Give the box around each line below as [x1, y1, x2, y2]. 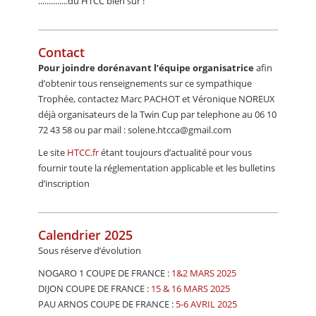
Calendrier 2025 [38, 226, 133, 244]
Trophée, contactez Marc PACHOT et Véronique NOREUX [38, 92, 275, 106]
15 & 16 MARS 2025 [151, 282, 230, 296]
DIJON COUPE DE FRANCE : [38, 282, 151, 296]
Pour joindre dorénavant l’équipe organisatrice [38, 61, 254, 75]
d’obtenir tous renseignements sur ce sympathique [38, 77, 252, 90]
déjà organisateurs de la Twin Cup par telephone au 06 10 [38, 108, 276, 121]
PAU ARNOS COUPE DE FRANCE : [38, 298, 176, 311]
